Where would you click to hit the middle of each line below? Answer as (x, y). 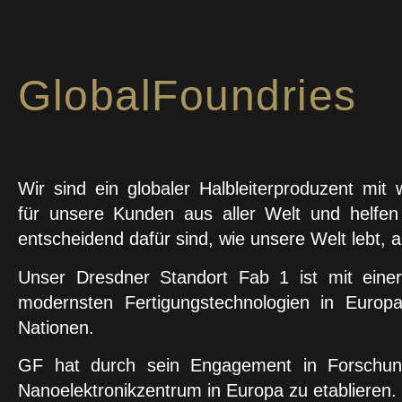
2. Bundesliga (117, 32)
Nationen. (56, 327)
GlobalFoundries (188, 96)
